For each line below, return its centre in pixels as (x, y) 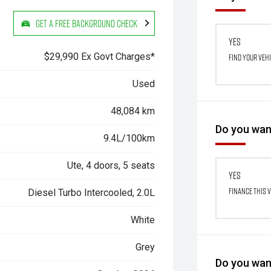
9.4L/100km (129, 138)
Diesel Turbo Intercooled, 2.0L (92, 193)
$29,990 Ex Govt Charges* (100, 57)
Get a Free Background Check (87, 23)
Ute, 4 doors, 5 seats (111, 165)
